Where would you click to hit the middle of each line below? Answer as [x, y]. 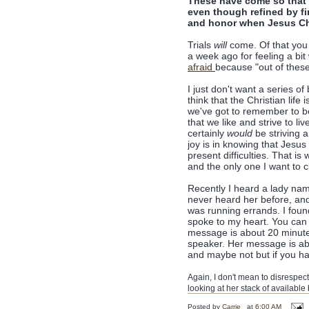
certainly [207, 133]
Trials [201, 45]
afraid [201, 67]
